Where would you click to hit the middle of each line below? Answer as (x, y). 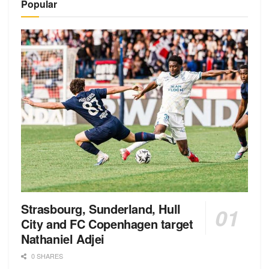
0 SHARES (46, 255)
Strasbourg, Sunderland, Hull (101, 208)
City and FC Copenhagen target (107, 223)
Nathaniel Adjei (63, 238)
